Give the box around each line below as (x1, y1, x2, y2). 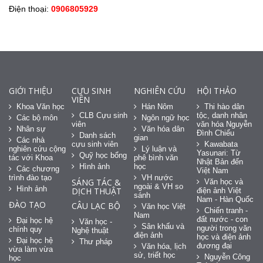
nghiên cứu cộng (9, 144, 66, 153)
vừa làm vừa (9, 244, 53, 254)
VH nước (141, 173, 174, 182)
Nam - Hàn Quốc (197, 194, 254, 204)
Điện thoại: (9, 4, 51, 14)
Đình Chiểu (197, 128, 235, 137)
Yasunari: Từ (197, 148, 241, 157)
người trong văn (197, 223, 252, 232)
